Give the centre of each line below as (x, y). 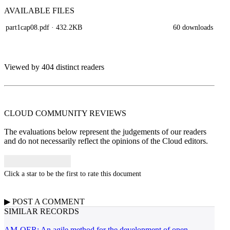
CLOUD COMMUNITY (47, 113)
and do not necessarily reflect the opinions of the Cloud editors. (106, 141)
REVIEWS (108, 113)
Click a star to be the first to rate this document (73, 174)
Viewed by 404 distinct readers (54, 67)
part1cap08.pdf (27, 27)
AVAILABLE (28, 11)
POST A (26, 202)
